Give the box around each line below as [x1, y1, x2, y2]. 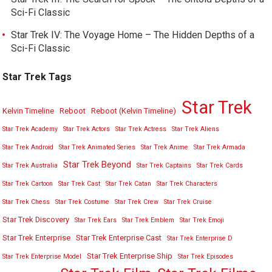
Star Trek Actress [115, 125, 167, 133]
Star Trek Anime [141, 143, 189, 151]
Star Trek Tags [2, 71, 72, 83]
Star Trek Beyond [63, 159, 132, 170]
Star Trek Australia [2, 161, 58, 169]
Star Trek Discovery [2, 215, 70, 224]
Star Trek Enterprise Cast [76, 233, 162, 242]
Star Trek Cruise [164, 198, 212, 206]
